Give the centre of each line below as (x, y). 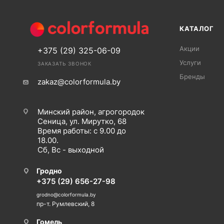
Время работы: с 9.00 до (82, 131)
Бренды (192, 77)
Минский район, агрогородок (91, 112)
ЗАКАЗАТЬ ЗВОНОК (64, 64)
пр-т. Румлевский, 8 (65, 203)
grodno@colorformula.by (66, 194)
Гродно (49, 171)
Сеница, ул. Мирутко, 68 (82, 121)
